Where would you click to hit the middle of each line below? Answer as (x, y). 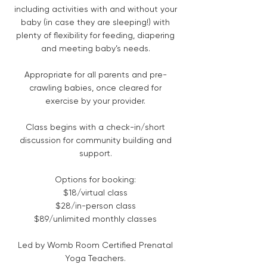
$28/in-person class (95, 205)
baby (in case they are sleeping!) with (95, 22)
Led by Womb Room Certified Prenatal (95, 245)
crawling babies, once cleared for (95, 87)
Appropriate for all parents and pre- (95, 74)
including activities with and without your (95, 9)
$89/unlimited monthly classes (95, 218)
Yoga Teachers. (95, 258)
